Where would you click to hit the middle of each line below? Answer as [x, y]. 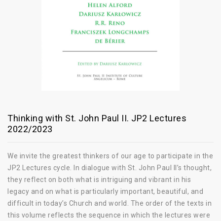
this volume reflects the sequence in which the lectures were [109, 215]
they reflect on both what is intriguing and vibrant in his [99, 180]
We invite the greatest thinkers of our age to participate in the [110, 156]
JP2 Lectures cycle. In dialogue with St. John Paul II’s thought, [110, 168]
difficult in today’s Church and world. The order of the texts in [110, 203]
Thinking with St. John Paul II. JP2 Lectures [97, 118]
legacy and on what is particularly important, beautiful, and [105, 191]
